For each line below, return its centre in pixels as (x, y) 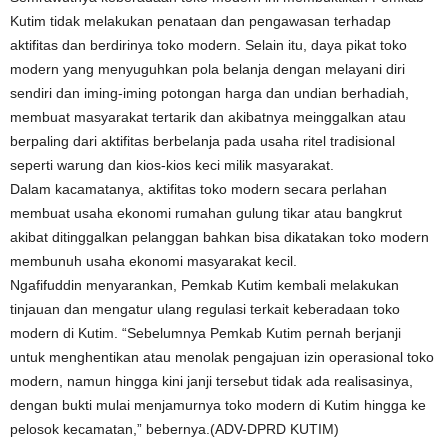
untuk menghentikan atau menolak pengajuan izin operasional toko (222, 357)
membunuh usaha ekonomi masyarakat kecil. (153, 261)
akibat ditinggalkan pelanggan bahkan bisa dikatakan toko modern (219, 237)
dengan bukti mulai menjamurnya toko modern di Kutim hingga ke (218, 405)
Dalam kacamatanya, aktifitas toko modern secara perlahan (198, 189)
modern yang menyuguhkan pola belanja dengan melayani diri (207, 69)
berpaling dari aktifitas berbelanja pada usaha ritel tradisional (202, 141)
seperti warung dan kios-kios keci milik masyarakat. (172, 165)
